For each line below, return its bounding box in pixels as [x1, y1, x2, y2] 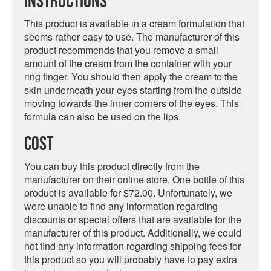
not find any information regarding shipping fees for [24, 239, 241, 253]
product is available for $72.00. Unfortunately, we [24, 186, 232, 200]
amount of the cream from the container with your [24, 56, 232, 70]
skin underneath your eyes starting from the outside [24, 83, 242, 97]
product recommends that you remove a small [24, 43, 218, 57]
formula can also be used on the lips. [24, 109, 181, 123]
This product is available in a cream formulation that [24, 16, 244, 30]
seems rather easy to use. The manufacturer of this [24, 30, 240, 44]
